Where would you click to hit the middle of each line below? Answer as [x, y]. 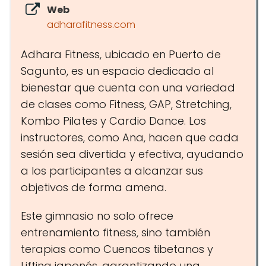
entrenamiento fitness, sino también [115, 232]
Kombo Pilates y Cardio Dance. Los [113, 121]
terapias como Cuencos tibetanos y [117, 249]
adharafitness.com [91, 25]
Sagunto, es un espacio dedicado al [117, 71]
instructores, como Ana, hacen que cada [130, 137]
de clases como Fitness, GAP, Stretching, [126, 104]
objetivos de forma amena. [94, 187]
